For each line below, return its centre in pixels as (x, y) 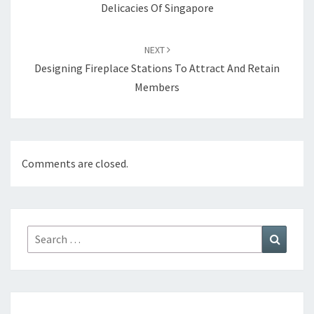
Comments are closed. (75, 163)
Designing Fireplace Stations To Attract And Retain (157, 68)
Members (157, 87)
